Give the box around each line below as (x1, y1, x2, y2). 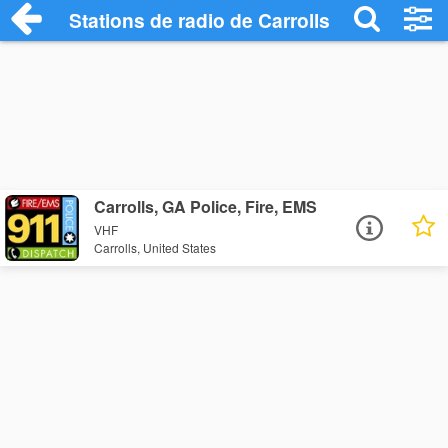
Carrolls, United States (94, 239, 217, 257)
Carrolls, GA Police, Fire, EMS (94, 195, 318, 218)
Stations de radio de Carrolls (68, 6, 330, 34)
